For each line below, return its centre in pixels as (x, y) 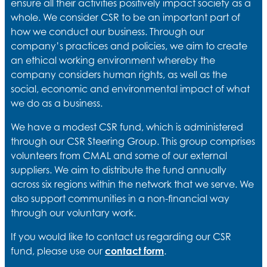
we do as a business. (57, 103)
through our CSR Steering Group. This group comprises (133, 141)
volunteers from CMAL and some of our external (119, 155)
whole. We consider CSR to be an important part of (125, 17)
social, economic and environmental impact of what (130, 89)
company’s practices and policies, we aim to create (129, 46)
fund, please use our (58, 251)
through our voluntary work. (73, 212)
